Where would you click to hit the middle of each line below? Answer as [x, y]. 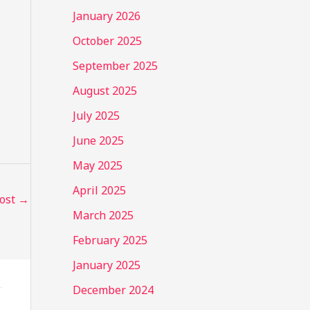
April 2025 [99, 190]
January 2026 [106, 16]
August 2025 [104, 90]
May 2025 [97, 165]
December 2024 [113, 290]
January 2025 [106, 265]
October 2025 [107, 40]
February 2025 [110, 240]
